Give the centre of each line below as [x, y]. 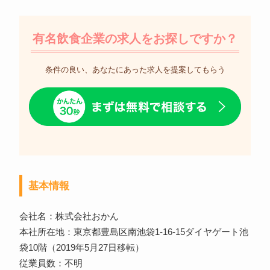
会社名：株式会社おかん [69, 217]
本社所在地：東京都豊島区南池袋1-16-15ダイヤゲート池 [133, 232]
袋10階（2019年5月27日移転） [81, 248]
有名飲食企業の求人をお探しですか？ [135, 39]
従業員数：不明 [51, 264]
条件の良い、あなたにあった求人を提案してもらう [135, 70]
